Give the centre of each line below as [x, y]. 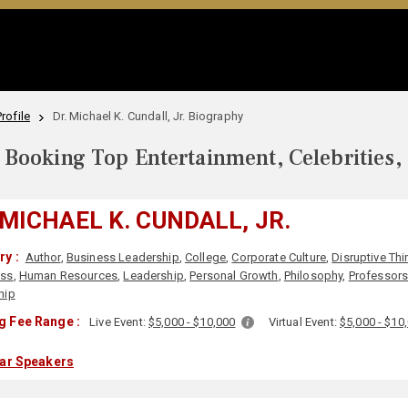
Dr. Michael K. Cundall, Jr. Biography [148, 116]
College [206, 257]
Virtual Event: [304, 322]
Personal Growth [234, 275]
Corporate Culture [279, 257]
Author [43, 257]
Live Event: [119, 322]
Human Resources [68, 275]
